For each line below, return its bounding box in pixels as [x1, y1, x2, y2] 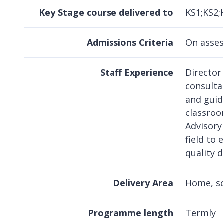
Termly [185, 207, 216, 219]
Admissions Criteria [87, 36, 173, 49]
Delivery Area [113, 177, 173, 189]
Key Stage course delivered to [39, 6, 173, 19]
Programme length [88, 207, 173, 219]
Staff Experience [100, 66, 173, 79]
